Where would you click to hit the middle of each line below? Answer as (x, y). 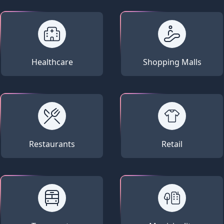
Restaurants (52, 144)
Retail (172, 144)
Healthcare (52, 62)
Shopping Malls (172, 62)
